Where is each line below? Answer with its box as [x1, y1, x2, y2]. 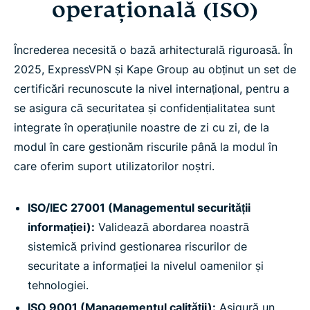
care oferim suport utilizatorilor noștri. [14, 159, 215, 174]
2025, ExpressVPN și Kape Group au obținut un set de [14, 62, 296, 77]
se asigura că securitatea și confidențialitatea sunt [14, 101, 275, 116]
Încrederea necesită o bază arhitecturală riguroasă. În [14, 43, 293, 57]
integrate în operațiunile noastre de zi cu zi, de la [14, 120, 269, 135]
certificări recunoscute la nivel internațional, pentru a [14, 82, 289, 96]
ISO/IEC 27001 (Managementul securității [28, 201, 250, 215]
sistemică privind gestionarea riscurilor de [28, 239, 247, 254]
